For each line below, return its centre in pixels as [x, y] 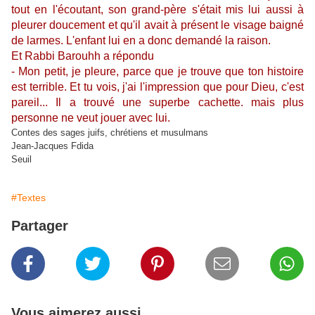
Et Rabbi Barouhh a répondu [83, 56]
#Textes [28, 198]
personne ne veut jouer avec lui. [91, 118]
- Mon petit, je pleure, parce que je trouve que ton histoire [157, 71]
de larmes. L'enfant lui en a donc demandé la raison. [141, 40]
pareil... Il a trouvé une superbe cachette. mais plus [157, 102]
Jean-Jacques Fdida [52, 146]
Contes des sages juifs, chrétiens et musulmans [110, 133]
